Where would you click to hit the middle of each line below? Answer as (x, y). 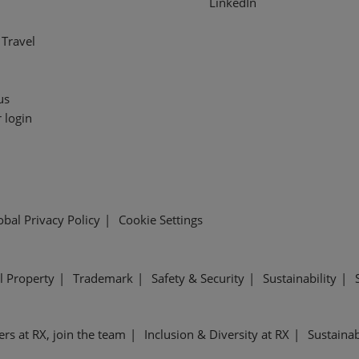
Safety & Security (198, 278)
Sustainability (300, 278)
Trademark (103, 278)
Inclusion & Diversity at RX (217, 334)
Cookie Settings (161, 220)
